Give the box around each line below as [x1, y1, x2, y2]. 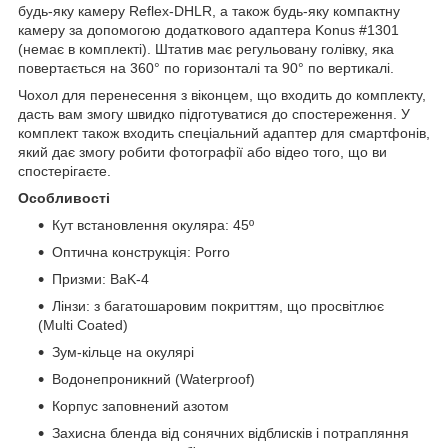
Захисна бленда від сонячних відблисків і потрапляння [52, 425, 409, 442]
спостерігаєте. [18, 163, 111, 180]
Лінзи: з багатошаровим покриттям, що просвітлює [52, 298, 384, 315]
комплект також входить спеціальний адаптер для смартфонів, [18, 125, 430, 142]
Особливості [18, 190, 110, 207]
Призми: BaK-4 [52, 271, 149, 288]
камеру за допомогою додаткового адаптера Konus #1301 [18, 22, 399, 39]
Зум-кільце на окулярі [52, 344, 194, 361]
